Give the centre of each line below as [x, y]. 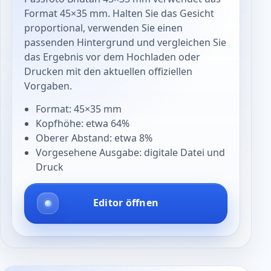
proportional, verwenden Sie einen [104, 28]
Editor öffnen [126, 203]
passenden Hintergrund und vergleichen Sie [126, 42]
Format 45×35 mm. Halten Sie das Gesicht [119, 13]
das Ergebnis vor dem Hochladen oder [113, 57]
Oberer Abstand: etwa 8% [94, 138]
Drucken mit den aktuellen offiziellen [109, 71]
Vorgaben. [48, 86]
